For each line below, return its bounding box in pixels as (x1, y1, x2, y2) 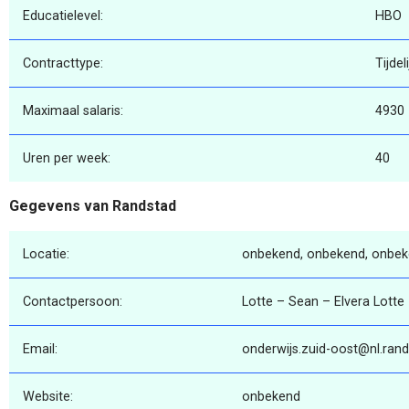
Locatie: (23, 246, 69, 262)
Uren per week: (23, 151, 110, 167)
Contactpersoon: (23, 293, 122, 309)
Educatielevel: (23, 8, 103, 25)
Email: (23, 341, 58, 357)
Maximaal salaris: (23, 103, 123, 120)
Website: (23, 388, 73, 404)
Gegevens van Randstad (9, 197, 176, 215)
